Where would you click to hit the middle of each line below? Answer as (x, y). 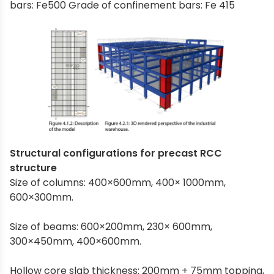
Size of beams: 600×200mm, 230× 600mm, (111, 227)
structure (33, 168)
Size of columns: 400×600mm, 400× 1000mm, (118, 183)
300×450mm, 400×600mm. (76, 242)
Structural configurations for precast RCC (116, 154)
